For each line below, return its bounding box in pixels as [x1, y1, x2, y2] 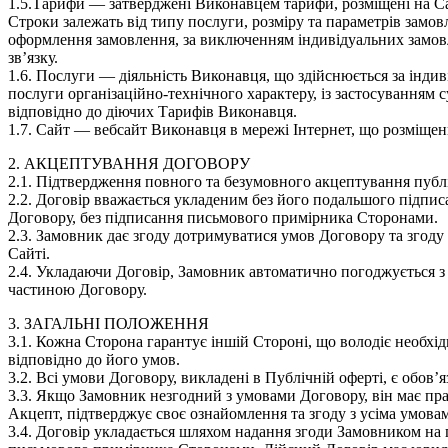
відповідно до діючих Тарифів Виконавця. [8, 102, 297, 120]
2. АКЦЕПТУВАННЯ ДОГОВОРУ [8, 154, 250, 172]
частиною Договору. [8, 280, 147, 298]
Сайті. [8, 244, 50, 262]
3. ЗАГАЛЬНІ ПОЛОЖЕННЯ [8, 314, 209, 332]
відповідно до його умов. [8, 350, 180, 368]
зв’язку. [8, 48, 58, 66]
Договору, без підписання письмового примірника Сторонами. [8, 208, 438, 226]
